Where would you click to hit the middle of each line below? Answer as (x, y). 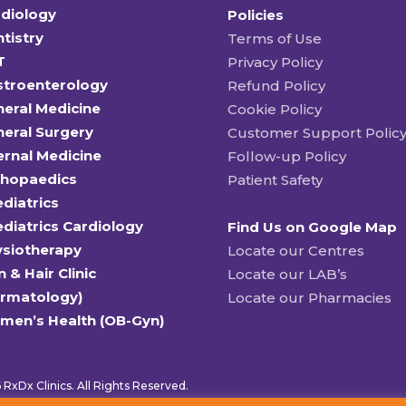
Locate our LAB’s (288, 275)
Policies (256, 14)
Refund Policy (277, 85)
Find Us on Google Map (313, 227)
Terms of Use (275, 38)
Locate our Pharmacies (310, 298)
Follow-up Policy (287, 156)
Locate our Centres (296, 251)
